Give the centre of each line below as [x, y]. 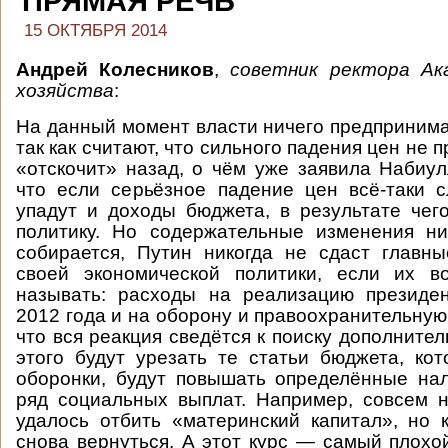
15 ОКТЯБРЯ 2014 [95, 30]
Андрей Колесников [115, 69]
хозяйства [65, 90]
